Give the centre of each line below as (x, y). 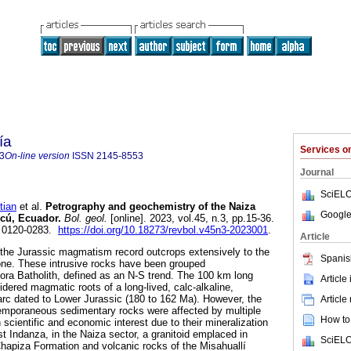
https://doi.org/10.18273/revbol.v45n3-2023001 (163, 230)
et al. (29, 207)
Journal (317, 172)
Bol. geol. (84, 219)
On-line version (37, 156)
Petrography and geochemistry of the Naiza (149, 207)
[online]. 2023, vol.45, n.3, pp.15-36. (191, 219)
